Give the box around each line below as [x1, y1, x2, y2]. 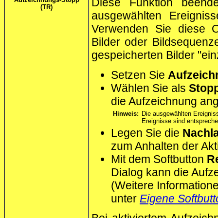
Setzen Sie [111, 68, 168, 81]
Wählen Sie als [111, 81, 189, 94]
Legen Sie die [111, 126, 182, 139]
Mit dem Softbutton [111, 152, 207, 165]
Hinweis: [113, 109, 139, 117]
